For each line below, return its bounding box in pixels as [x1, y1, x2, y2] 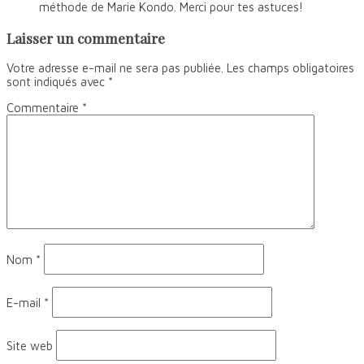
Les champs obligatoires [227, 61, 354, 76]
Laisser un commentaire [6, 28, 165, 47]
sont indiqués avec [6, 75, 108, 89]
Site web [6, 339, 53, 353]
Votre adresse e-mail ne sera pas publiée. [6, 61, 223, 76]
